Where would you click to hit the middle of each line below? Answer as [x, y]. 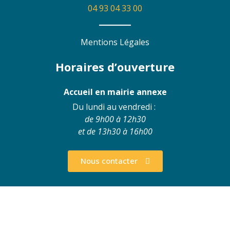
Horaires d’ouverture [115, 67]
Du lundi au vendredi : [115, 107]
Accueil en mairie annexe [115, 92]
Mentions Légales [115, 42]
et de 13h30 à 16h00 [115, 132]
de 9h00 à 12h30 [115, 119]
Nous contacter [109, 160]
